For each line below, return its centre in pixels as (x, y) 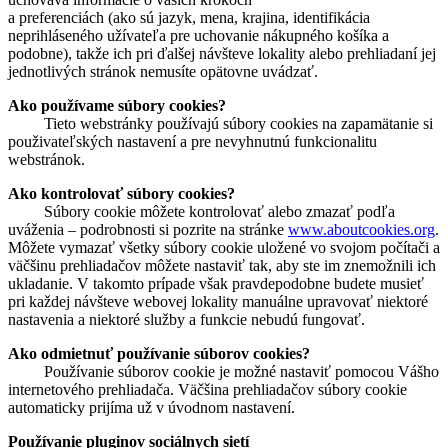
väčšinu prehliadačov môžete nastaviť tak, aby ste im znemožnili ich (222, 265)
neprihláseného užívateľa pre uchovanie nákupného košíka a (198, 35)
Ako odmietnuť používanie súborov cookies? (159, 353)
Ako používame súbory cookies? (117, 105)
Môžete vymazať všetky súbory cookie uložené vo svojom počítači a (224, 247)
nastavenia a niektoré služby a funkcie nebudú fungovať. (186, 319)
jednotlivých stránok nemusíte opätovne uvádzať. (163, 71)
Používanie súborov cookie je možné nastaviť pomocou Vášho (223, 371)
